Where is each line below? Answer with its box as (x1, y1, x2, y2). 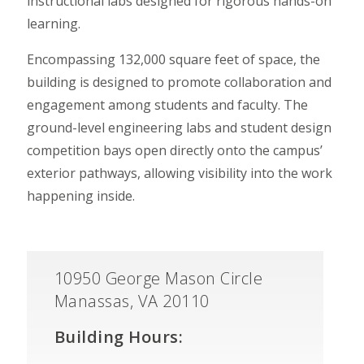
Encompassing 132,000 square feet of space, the (26, 50, 320, 69)
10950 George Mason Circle (54, 267, 263, 290)
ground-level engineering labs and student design (26, 119, 331, 137)
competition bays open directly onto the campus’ (26, 141, 323, 160)
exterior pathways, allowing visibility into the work (26, 164, 332, 183)
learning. (26, 15, 84, 33)
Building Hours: (54, 326, 184, 349)
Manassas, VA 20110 (54, 290, 210, 313)
